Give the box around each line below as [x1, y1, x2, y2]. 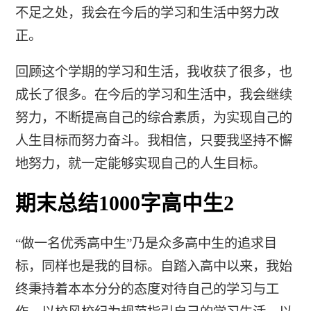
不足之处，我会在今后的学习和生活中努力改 [15, 5, 279, 20]
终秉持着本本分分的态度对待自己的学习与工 [15, 282, 279, 297]
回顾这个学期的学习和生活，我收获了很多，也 [15, 65, 292, 80]
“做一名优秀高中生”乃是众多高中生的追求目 [15, 236, 277, 251]
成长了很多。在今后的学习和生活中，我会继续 [15, 87, 292, 103]
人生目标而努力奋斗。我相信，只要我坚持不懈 [15, 133, 292, 149]
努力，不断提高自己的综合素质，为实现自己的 [15, 110, 292, 126]
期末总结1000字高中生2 [15, 192, 234, 215]
